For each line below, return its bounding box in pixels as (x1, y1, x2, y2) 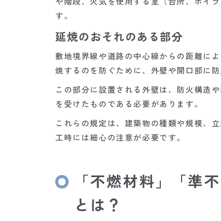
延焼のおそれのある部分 (55, 28, 184, 44)
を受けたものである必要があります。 (55, 98, 203, 110)
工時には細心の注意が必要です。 (55, 131, 186, 144)
